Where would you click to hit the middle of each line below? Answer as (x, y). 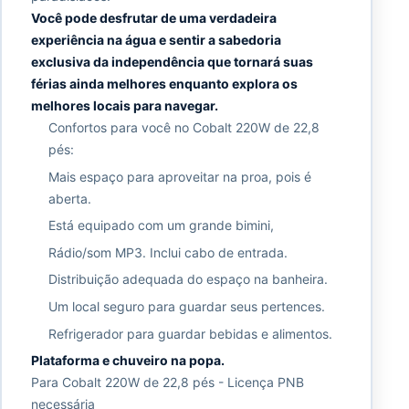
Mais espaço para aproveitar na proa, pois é (179, 176)
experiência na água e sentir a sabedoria (156, 39)
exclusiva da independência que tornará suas (172, 61)
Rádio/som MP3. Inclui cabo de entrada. (168, 252)
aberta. (69, 198)
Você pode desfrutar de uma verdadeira (153, 17)
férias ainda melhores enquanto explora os (164, 83)
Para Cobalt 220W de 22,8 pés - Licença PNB (167, 383)
